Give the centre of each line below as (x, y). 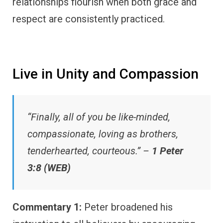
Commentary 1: (47, 207)
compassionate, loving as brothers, (103, 134)
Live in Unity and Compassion (106, 74)
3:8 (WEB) (49, 167)
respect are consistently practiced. (89, 19)
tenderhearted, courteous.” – (90, 151)
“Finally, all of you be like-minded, (99, 117)
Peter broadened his (127, 207)
